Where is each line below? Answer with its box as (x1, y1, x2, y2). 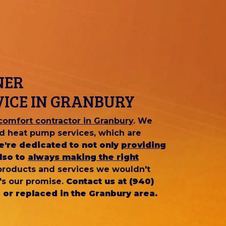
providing (121, 140, 166, 150)
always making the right (28, 152, 139, 162)
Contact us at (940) (66, 177, 154, 187)
